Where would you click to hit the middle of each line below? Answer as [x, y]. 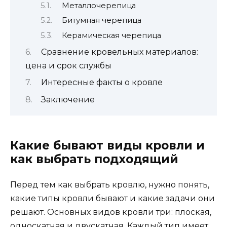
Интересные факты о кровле [102, 83]
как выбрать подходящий [94, 159]
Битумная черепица [101, 21]
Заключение [68, 99]
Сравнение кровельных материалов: [119, 52]
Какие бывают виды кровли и [107, 145]
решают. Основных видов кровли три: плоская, [111, 212]
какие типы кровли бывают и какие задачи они [112, 198]
